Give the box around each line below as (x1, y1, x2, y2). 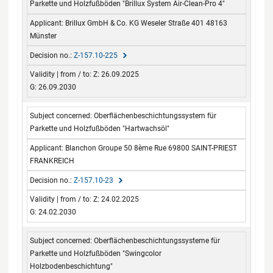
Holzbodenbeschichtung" (30, 262, 113, 271)
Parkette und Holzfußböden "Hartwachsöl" (30, 124, 170, 133)
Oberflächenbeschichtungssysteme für (94, 236, 221, 246)
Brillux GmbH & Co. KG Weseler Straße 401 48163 (65, 18, 228, 27)
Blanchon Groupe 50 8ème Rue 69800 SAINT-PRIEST (65, 143, 238, 152)
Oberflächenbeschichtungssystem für (94, 112, 217, 121)
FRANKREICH (30, 156, 75, 165)
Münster (30, 31, 57, 40)
